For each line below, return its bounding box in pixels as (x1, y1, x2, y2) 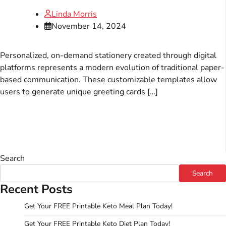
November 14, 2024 (51, 20, 126, 32)
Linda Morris (51, 8, 97, 20)
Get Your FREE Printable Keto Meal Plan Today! (24, 201, 173, 211)
